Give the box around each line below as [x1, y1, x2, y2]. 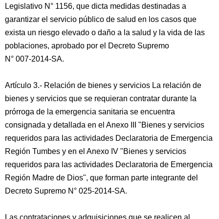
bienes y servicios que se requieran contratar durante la [5, 94, 197, 103]
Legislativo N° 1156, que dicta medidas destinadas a [5, 2, 186, 10]
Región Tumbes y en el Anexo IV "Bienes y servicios [5, 147, 186, 155]
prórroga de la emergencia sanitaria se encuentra [5, 108, 175, 116]
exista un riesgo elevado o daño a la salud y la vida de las [5, 28, 205, 37]
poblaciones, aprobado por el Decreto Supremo [5, 42, 169, 50]
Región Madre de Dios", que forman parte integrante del [5, 174, 198, 182]
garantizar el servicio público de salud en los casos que [5, 15, 197, 23]
